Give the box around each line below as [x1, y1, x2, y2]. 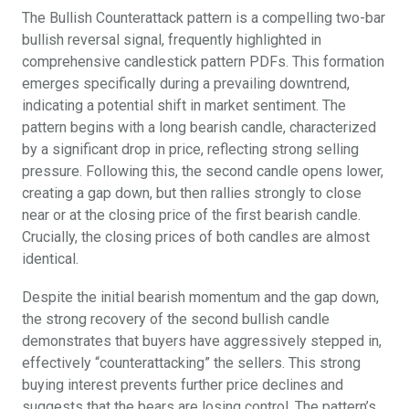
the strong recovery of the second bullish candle [22, 310, 330, 329]
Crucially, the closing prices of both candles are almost [22, 228, 370, 246]
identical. [22, 250, 79, 268]
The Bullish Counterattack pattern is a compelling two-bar [22, 9, 385, 27]
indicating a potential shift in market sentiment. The [22, 97, 346, 115]
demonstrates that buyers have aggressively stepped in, [22, 332, 382, 351]
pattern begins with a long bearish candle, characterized [22, 119, 376, 137]
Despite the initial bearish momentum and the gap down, [22, 288, 379, 307]
